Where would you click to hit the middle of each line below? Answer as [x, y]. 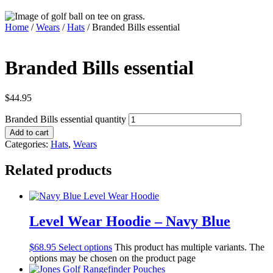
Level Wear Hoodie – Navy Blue [130, 222]
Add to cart [29, 132]
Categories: [28, 144]
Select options [85, 247]
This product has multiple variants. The [190, 247]
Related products [58, 170]
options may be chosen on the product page [112, 258]
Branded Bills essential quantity [66, 119]
